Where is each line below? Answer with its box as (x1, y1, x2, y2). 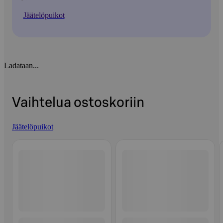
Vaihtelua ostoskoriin (12, 96, 144, 110)
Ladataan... (4, 61, 39, 70)
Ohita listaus (12, 135, 51, 144)
